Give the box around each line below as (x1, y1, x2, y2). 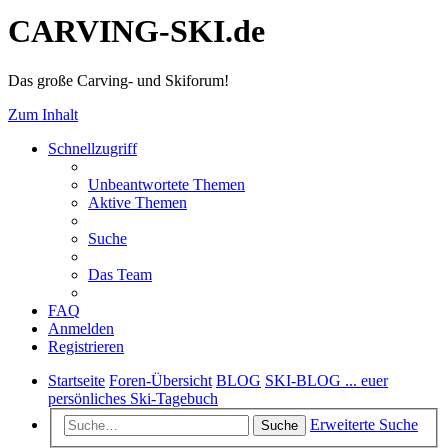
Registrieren (48, 337, 124, 355)
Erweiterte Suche (310, 416, 418, 434)
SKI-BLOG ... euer (265, 371, 388, 389)
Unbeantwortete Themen (88, 175, 245, 193)
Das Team (88, 265, 152, 283)
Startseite (48, 371, 105, 389)
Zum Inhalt (8, 105, 78, 123)
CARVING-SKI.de (8, 13, 265, 50)
